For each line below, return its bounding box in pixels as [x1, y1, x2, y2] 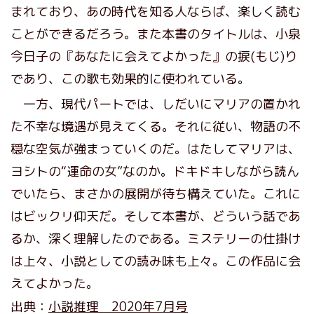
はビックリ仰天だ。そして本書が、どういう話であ [11, 207, 301, 225]
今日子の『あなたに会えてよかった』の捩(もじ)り [11, 47, 297, 65]
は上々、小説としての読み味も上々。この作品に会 [11, 252, 301, 270]
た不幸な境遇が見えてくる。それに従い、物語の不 [11, 117, 301, 135]
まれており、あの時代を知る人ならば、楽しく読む [11, 2, 301, 20]
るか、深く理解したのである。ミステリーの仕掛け [11, 229, 301, 247]
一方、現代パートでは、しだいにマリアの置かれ [11, 95, 301, 113]
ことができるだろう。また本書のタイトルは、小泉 [11, 25, 301, 43]
